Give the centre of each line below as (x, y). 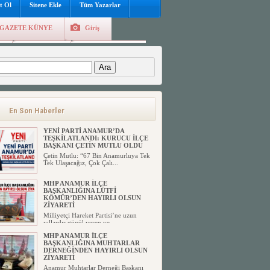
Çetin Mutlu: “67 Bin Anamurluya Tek (96, 155)
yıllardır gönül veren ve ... (80, 222)
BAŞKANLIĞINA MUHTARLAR (91, 243)
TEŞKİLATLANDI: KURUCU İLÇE (96, 138)
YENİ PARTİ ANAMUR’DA (83, 131)
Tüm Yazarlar (100, 5)
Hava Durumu (112, 53)
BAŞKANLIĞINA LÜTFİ (80, 190)
